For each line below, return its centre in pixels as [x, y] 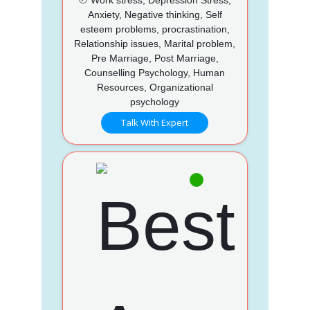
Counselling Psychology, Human [155, 72]
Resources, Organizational [155, 87]
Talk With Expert [155, 122]
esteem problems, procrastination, [155, 29]
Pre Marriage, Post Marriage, [155, 58]
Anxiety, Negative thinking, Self [155, 14]
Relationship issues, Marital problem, [155, 43]
